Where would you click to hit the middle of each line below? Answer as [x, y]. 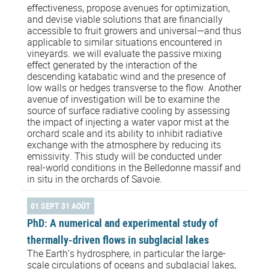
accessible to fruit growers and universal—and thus [134, 30]
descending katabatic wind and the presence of [126, 76]
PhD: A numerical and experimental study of [122, 222]
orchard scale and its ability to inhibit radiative [125, 133]
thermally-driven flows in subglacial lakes [118, 239]
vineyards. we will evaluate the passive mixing [124, 53]
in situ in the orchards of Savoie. [95, 179]
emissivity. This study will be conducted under [124, 156]
